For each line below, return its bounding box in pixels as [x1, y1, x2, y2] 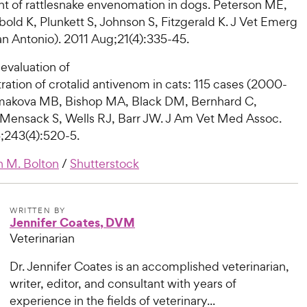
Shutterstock [70, 156, 139, 172]
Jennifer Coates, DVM [10, 214, 135, 232]
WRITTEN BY [10, 206, 66, 216]
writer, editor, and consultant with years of [10, 275, 236, 292]
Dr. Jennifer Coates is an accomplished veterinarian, [10, 258, 289, 275]
